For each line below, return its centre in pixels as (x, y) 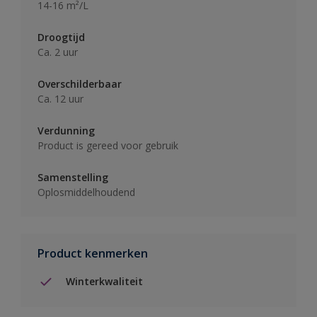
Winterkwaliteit (104, 282)
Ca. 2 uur (58, 52)
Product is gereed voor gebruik (108, 145)
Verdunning (66, 130)
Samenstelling (73, 177)
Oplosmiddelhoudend (86, 192)
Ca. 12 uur (60, 98)
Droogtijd (61, 37)
